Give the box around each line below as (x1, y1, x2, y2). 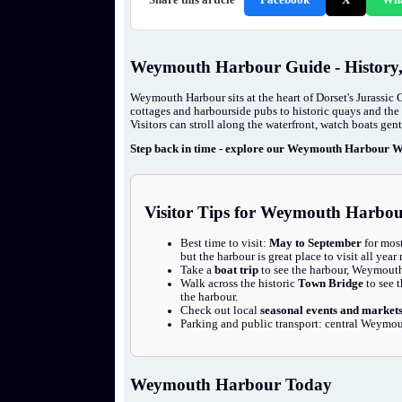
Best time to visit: (180, 237, 270, 250)
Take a (180, 264, 215, 277)
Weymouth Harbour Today (130, 374, 333, 394)
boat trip (214, 264, 259, 277)
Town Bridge (298, 277, 364, 291)
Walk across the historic (180, 277, 299, 291)
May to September (269, 237, 363, 250)
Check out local (180, 304, 261, 318)
